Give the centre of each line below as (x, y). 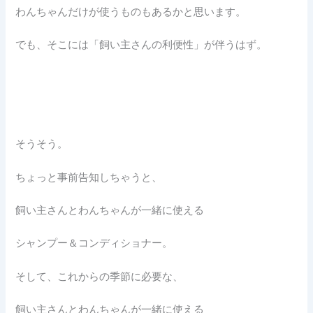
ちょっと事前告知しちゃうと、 (89, 177)
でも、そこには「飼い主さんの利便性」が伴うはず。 (141, 45)
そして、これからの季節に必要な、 (100, 276)
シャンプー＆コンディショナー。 (94, 243)
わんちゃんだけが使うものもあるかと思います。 (131, 12)
